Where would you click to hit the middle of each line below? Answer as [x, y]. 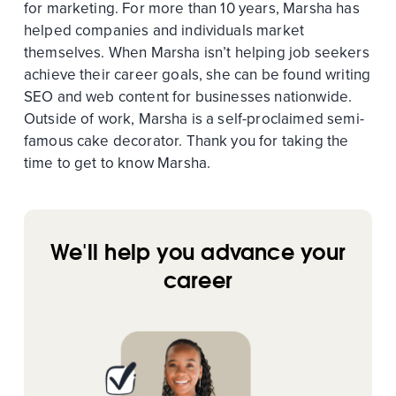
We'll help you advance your [198, 251]
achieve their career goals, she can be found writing [197, 74]
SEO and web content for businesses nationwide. [188, 96]
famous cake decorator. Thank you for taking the [186, 141]
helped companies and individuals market [164, 30]
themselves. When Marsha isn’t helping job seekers [196, 52]
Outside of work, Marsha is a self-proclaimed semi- [194, 118]
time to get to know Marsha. [117, 163]
